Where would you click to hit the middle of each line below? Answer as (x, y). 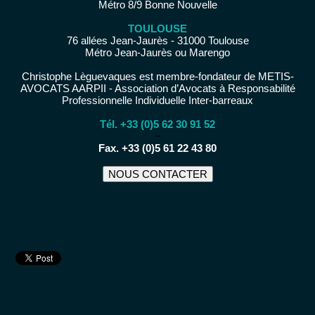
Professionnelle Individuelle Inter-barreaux (157, 100)
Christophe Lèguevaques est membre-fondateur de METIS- (157, 76)
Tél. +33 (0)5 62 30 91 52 (157, 124)
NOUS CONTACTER (157, 174)
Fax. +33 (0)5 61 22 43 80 (157, 148)
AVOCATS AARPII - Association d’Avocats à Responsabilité (157, 88)
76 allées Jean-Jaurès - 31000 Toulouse (157, 40)
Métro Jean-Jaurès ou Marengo (157, 52)
